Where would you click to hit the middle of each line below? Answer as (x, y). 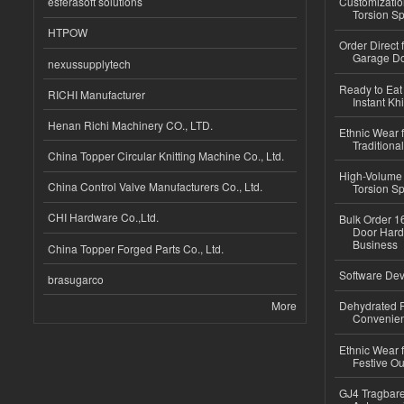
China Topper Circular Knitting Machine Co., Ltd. (166, 156)
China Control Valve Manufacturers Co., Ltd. (155, 187)
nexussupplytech (89, 63)
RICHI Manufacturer (96, 94)
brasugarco (76, 279)
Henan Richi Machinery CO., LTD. (130, 124)
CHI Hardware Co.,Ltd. (103, 217)
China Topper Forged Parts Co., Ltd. (136, 248)
